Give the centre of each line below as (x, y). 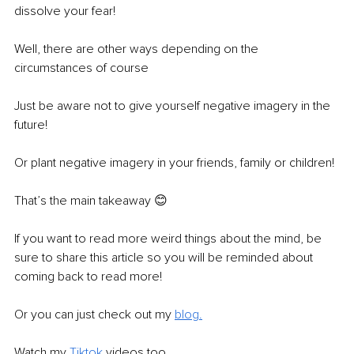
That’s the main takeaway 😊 (92, 200)
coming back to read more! (88, 276)
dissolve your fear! (66, 11)
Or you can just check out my (94, 314)
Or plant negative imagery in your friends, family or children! (174, 162)
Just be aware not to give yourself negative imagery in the (174, 105)
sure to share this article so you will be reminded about (165, 257)
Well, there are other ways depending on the (138, 49)
